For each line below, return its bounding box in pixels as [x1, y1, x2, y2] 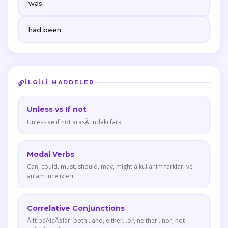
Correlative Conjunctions [27, 204, 125, 213]
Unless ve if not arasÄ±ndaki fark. [27, 118, 123, 126]
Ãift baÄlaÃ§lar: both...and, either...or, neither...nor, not [27, 216, 185, 225]
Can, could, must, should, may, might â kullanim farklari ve [27, 162, 193, 171]
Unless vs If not [27, 105, 87, 114]
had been [28, 25, 61, 34]
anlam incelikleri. [27, 172, 75, 180]
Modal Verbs [27, 150, 74, 159]
